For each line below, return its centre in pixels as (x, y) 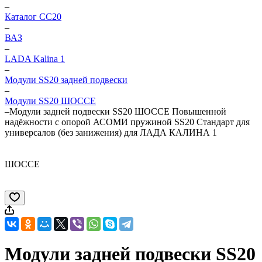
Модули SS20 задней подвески (66, 80)
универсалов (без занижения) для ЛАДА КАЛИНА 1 (111, 132)
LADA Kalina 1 (35, 59)
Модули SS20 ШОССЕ (50, 101)
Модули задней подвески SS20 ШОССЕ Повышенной (118, 111)
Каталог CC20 (33, 17)
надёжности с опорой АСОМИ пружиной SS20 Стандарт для (127, 122)
